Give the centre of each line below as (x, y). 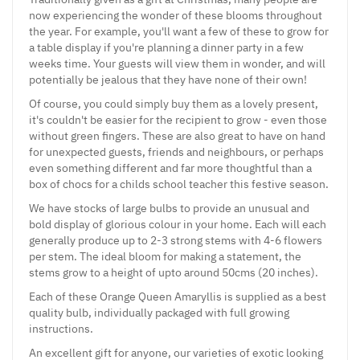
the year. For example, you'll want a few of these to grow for (179, 31)
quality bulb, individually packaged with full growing (159, 312)
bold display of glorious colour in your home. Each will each (178, 224)
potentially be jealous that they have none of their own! (168, 79)
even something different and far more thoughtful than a (170, 168)
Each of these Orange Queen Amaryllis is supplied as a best (178, 296)
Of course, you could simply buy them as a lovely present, (174, 103)
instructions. (61, 328)
